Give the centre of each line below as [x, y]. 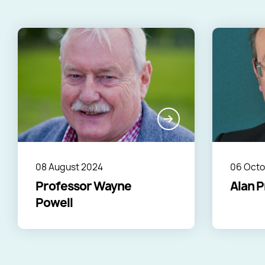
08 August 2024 [69, 167]
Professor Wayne [83, 186]
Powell [54, 203]
